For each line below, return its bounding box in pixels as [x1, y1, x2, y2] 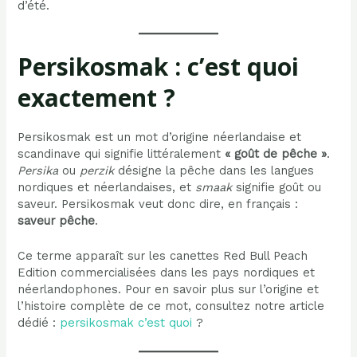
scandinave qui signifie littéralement [18, 146, 226, 161]
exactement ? [18, 80, 176, 114]
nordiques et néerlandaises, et [18, 179, 196, 194]
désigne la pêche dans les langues [114, 163, 315, 178]
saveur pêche [18, 213, 96, 228]
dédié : [18, 316, 61, 331]
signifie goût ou [232, 179, 322, 194]
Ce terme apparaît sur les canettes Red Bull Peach [18, 249, 308, 264]
